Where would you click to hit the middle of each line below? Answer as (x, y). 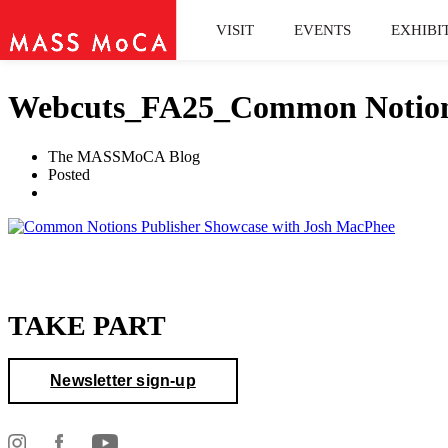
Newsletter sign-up (123, 380)
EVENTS (323, 29)
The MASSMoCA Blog (124, 156)
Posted (69, 174)
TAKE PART (87, 325)
